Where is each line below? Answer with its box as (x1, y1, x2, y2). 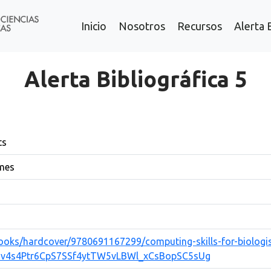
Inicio (80, 19, 106, 32)
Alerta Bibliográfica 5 (24, 67, 247, 91)
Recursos (177, 19, 222, 32)
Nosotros (118, 19, 165, 32)
